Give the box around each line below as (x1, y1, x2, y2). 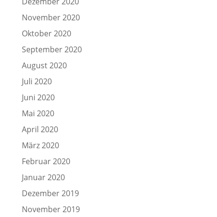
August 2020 (21, 60, 67, 71)
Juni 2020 (21, 92, 55, 103)
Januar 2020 (21, 172, 65, 183)
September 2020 (21, 44, 82, 55)
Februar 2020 (21, 156, 70, 167)
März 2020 (21, 140, 59, 151)
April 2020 (21, 124, 58, 135)
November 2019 (21, 204, 80, 215)
